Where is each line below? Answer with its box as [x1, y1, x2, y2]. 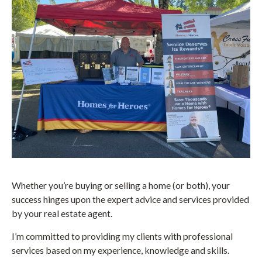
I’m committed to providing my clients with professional [12, 230, 233, 242]
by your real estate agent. [12, 208, 112, 219]
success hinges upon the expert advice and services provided [12, 194, 249, 205]
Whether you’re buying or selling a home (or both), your [12, 180, 230, 191]
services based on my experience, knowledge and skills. [12, 244, 229, 256]
